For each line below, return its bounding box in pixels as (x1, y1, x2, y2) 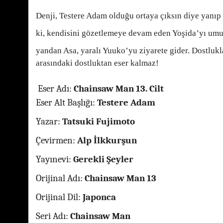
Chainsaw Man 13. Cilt (72, 83, 164, 94)
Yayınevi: (36, 153, 71, 165)
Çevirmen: (36, 134, 75, 146)
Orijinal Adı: (36, 172, 83, 184)
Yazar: (36, 115, 60, 127)
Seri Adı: (36, 210, 68, 222)
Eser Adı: (38, 83, 72, 94)
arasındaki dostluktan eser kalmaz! (36, 58, 159, 68)
